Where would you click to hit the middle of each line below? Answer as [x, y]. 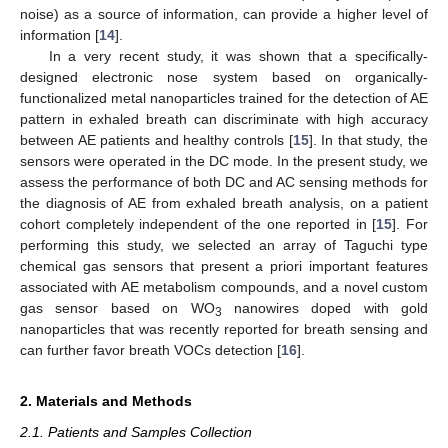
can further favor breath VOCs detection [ [150, 349]
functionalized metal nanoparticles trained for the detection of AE [224, 97]
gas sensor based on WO [117, 307]
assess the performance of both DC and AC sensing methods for [224, 181]
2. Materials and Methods [106, 400]
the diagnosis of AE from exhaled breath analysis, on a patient [224, 202]
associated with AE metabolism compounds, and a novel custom [224, 286]
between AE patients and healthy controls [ [156, 139]
